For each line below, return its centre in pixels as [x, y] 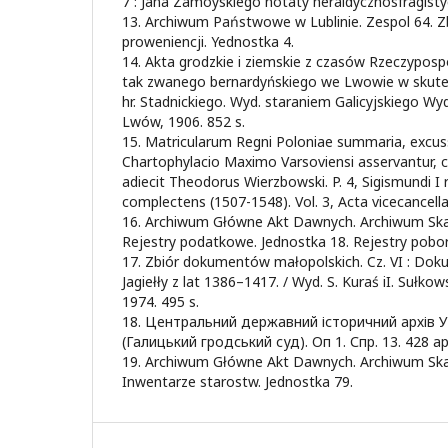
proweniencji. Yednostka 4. [208, 41]
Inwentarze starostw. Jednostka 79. [237, 381]
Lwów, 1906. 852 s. [183, 121]
